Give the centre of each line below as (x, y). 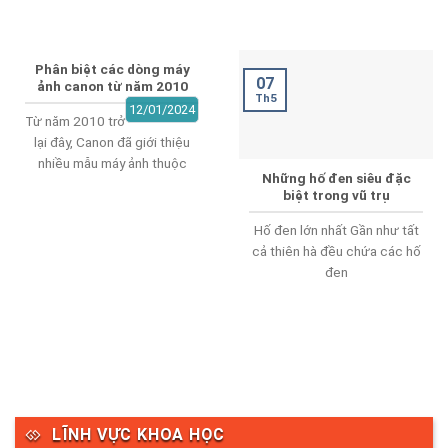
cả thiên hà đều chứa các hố (336, 250)
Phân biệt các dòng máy (112, 68)
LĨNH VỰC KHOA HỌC (138, 435)
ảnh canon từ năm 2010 (112, 85)
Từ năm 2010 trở (75, 120)
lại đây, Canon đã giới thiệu (112, 141)
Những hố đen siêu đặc (336, 178)
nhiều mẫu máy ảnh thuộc (112, 162)
